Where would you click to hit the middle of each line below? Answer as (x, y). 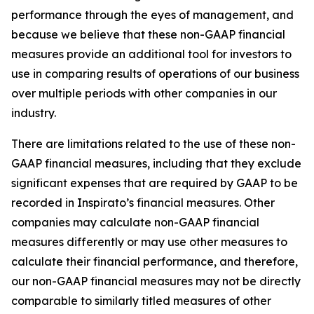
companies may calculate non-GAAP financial (135, 222)
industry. (34, 112)
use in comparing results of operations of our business (155, 73)
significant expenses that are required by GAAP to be (155, 183)
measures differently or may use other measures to (149, 241)
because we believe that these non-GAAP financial (148, 34)
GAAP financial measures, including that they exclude (156, 163)
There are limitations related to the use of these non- (153, 143)
